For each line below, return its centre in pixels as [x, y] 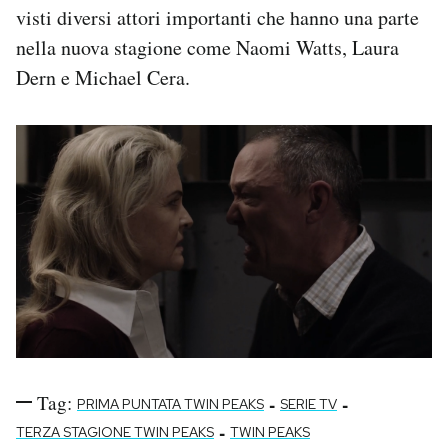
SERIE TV [308, 403]
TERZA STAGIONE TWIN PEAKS [115, 431]
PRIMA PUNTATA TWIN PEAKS [170, 403]
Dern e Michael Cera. [103, 77]
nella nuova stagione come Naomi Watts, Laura [207, 47]
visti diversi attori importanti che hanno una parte [217, 17]
